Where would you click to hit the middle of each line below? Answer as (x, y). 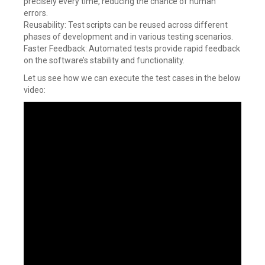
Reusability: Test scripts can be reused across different (126, 25)
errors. (36, 13)
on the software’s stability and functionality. (104, 60)
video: (35, 90)
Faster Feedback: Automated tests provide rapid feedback (132, 49)
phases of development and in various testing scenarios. (128, 37)
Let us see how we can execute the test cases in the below (132, 78)
